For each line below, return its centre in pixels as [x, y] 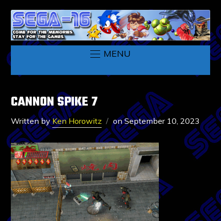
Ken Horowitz [77, 121]
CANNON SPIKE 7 [55, 102]
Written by [32, 121]
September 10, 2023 [162, 121]
